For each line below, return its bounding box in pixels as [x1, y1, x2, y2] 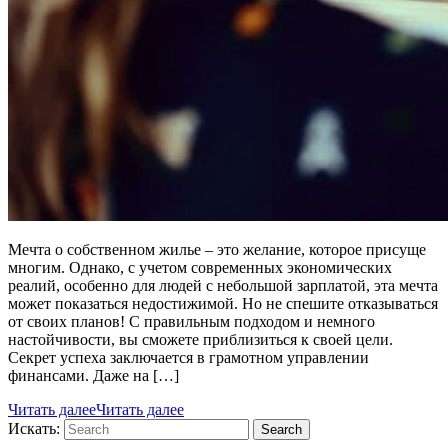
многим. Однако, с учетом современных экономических [8, 258, 392, 276]
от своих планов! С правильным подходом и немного [8, 312, 375, 330]
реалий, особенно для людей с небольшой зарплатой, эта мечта [8, 276, 438, 294]
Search [261, 421, 302, 437]
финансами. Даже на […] [8, 366, 179, 384]
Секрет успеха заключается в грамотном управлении [8, 348, 369, 366]
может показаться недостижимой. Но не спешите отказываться [8, 294, 438, 312]
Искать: [8, 419, 60, 437]
